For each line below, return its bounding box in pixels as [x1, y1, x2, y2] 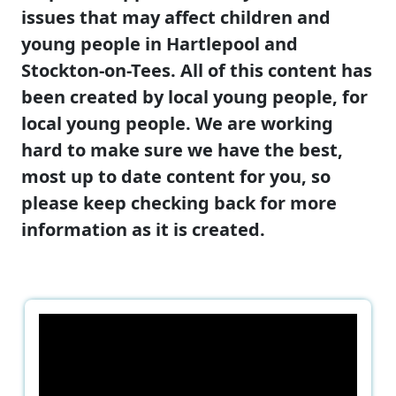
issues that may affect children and [21, 4, 331, 29]
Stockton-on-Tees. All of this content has [21, 57, 372, 82]
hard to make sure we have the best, [21, 137, 343, 162]
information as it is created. [21, 217, 270, 241]
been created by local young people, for [21, 84, 368, 109]
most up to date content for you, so [21, 164, 331, 188]
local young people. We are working [21, 110, 333, 135]
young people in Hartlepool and [21, 31, 298, 56]
